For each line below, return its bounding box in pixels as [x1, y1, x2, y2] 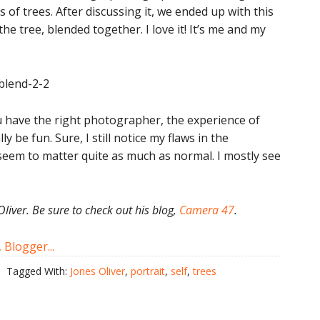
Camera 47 [179, 202, 234, 218]
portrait [131, 264, 165, 278]
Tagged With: [6, 264, 70, 278]
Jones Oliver [70, 264, 125, 278]
